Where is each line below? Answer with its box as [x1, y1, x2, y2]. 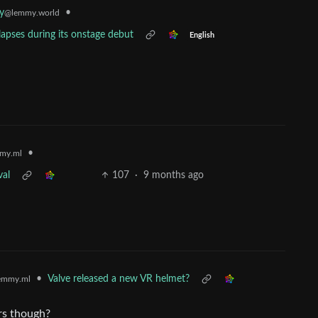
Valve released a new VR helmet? [48, 274, 190, 285]
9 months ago [143, 170, 204, 181]
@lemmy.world [4, 9, 60, 18]
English [189, 31, 214, 39]
